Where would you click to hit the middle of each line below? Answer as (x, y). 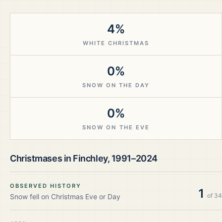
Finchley (90, 158)
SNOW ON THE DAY (116, 85)
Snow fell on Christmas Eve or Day (65, 196)
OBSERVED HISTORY (46, 186)
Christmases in (42, 158)
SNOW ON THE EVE (116, 127)
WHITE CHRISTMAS (116, 43)
